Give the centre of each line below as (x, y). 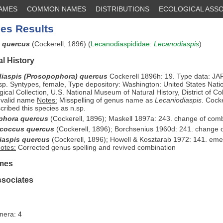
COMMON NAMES (56, 9)
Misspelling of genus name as (106, 100)
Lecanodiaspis (176, 44)
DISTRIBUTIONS (122, 9)
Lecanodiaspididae (120, 44)
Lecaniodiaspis (178, 100)
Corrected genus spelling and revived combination (96, 147)
